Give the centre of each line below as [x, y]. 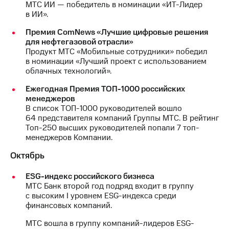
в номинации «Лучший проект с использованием [116, 61]
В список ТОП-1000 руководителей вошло [104, 108]
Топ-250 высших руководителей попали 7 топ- [112, 128]
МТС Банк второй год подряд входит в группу [110, 186]
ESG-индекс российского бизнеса [90, 176]
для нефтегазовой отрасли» [79, 42]
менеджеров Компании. [69, 137]
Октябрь [27, 156]
